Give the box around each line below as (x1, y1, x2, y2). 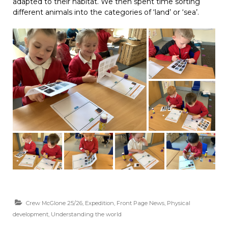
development (13, 211, 48, 218)
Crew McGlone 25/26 (26, 199, 82, 207)
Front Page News (117, 199, 164, 207)
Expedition (85, 199, 114, 207)
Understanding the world (51, 211, 122, 218)
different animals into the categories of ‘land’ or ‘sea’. (13, 8, 199, 17)
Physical (167, 199, 190, 207)
